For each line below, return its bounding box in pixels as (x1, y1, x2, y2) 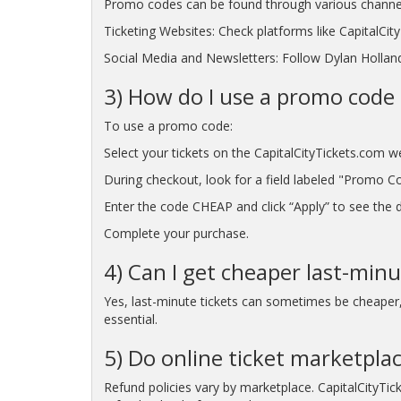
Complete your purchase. (103, 225, 249, 243)
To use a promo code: (103, 117, 233, 135)
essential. (103, 311, 158, 328)
